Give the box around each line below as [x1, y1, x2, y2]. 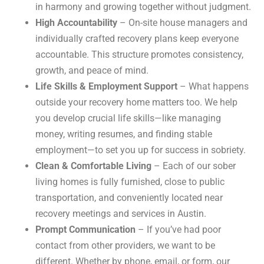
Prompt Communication [35, 224, 136, 235]
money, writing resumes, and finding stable [35, 128, 212, 140]
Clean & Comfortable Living [35, 160, 151, 171]
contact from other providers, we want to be [35, 240, 215, 251]
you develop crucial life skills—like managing [35, 113, 221, 124]
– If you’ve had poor [136, 224, 221, 235]
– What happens [177, 81, 249, 92]
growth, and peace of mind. [35, 65, 148, 76]
